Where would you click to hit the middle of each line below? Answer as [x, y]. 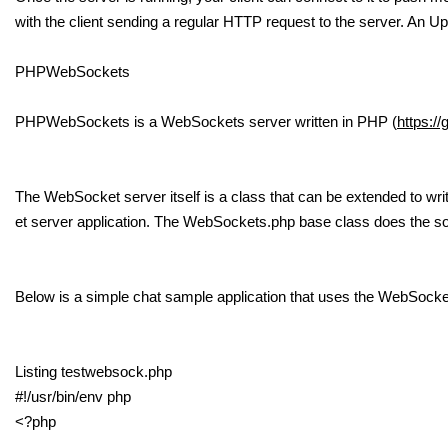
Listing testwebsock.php [93, 371]
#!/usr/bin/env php [73, 396]
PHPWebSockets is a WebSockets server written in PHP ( [206, 121]
